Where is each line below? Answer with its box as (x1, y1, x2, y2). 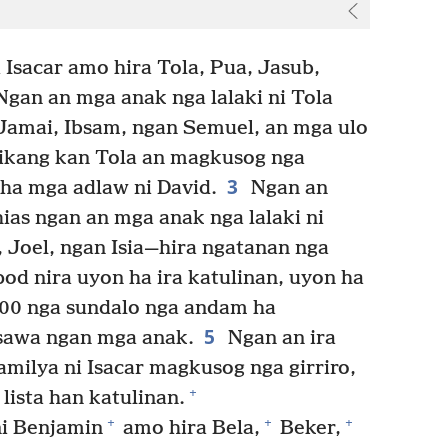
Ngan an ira (222, 326, 336, 350)
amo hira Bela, (117, 416, 260, 440)
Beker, (274, 416, 341, 440)
